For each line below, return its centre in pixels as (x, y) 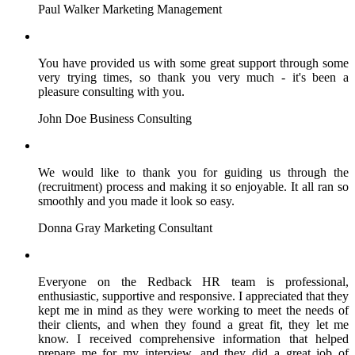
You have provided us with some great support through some (193, 63)
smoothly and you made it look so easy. (136, 201)
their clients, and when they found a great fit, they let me (193, 325)
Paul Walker (69, 10)
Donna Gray (69, 228)
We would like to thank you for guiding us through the (193, 173)
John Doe (62, 119)
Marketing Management (162, 10)
